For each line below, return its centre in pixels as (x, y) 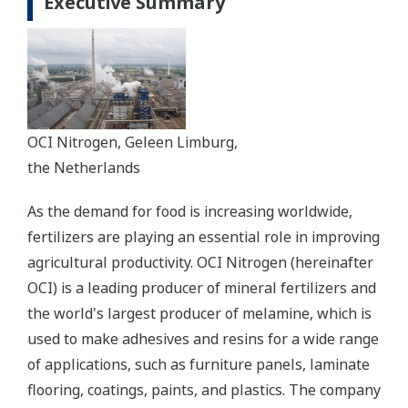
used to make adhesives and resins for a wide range (203, 339)
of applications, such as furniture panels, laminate (199, 364)
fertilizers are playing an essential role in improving (204, 237)
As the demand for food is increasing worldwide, (190, 211)
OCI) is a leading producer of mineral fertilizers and (202, 288)
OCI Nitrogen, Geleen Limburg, (133, 142)
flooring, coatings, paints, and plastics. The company (204, 390)
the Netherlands (84, 168)
